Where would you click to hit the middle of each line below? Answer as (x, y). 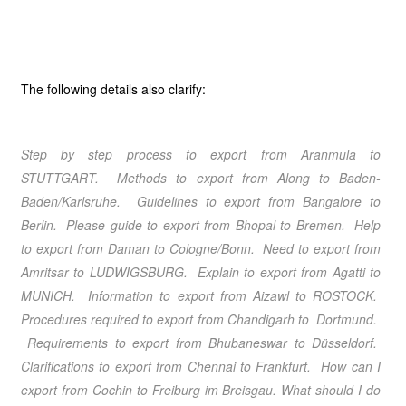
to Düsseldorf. (334, 343)
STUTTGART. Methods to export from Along (165, 178)
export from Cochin (76, 390)
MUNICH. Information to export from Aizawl (155, 295)
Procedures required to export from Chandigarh (157, 319)
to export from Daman (85, 248)
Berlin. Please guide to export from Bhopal (148, 225)
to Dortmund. (338, 319)
